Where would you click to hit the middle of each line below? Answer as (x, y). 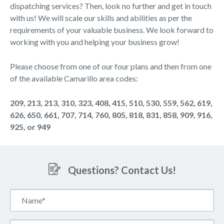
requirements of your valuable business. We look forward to (112, 30)
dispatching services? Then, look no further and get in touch (111, 6)
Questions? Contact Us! (122, 170)
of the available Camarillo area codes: (74, 78)
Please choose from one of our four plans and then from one (111, 66)
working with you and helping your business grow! (95, 42)
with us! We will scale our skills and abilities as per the (101, 18)
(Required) (25, 207)
